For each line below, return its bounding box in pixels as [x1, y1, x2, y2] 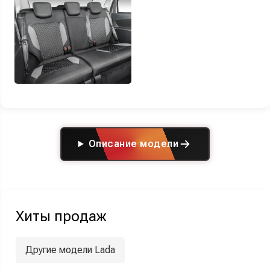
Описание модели [88, 137, 179, 149]
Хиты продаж [16, 207, 106, 225]
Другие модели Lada [25, 243, 115, 256]
